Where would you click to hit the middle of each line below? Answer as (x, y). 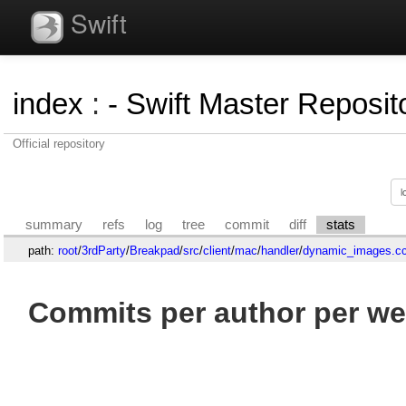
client (217, 250)
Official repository (59, 144)
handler (280, 250)
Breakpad (154, 250)
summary (54, 224)
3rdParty (103, 250)
